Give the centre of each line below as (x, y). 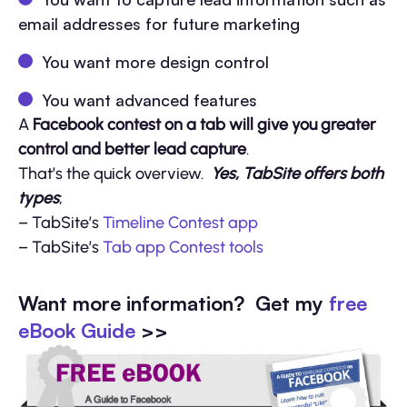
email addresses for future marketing (159, 23)
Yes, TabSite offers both (297, 173)
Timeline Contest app (180, 222)
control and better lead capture (132, 149)
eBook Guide (77, 330)
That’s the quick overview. (114, 173)
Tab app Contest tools (183, 247)
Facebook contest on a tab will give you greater (204, 124)
